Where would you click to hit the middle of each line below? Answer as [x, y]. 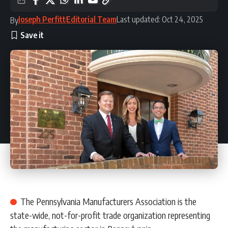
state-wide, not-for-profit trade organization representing [110, 215]
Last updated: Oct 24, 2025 [160, 19]
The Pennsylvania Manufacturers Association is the [108, 202]
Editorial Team [91, 19]
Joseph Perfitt [42, 19]
